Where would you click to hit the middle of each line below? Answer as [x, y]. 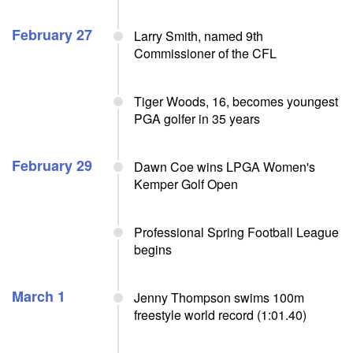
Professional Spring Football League [236, 232]
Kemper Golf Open [186, 184]
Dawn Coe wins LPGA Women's [225, 167]
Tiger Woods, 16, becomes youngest [236, 101]
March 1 [39, 296]
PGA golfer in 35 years [197, 119]
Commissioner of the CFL [205, 53]
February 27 [52, 35]
